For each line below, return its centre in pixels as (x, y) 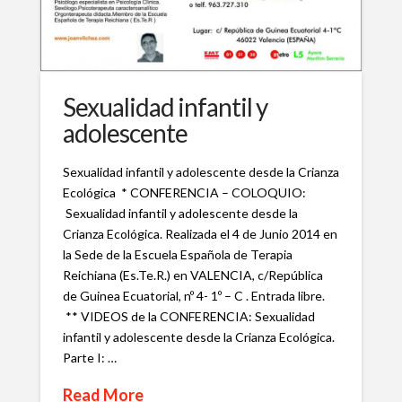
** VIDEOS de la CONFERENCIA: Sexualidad (188, 316)
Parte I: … (89, 358)
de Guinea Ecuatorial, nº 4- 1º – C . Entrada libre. (193, 296)
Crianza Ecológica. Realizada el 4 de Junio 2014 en (200, 234)
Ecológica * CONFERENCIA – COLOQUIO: (184, 192)
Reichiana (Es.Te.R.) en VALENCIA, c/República (192, 275)
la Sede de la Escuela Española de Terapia (177, 254)
